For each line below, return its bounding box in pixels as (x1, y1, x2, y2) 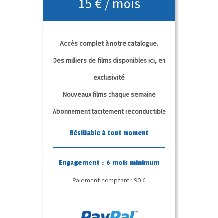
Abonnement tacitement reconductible (52, 107, 166, 116)
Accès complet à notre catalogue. (60, 38, 158, 48)
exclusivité (93, 73, 125, 82)
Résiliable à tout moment (69, 128, 149, 137)
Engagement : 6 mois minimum (59, 158, 159, 167)
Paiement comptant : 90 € (73, 175, 145, 184)
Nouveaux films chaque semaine (62, 90, 156, 99)
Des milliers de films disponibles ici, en (53, 55, 165, 65)
